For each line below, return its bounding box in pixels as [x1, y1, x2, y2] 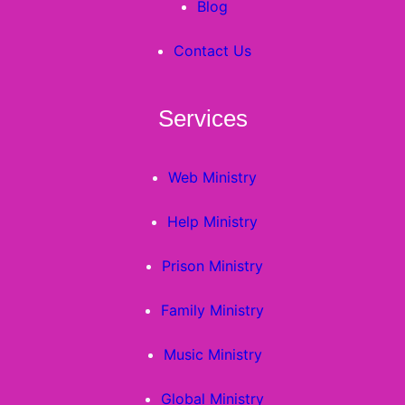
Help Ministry [167, 212, 258, 231]
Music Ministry [163, 344, 262, 363]
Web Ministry [168, 167, 257, 186]
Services [157, 104, 248, 132]
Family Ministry [161, 300, 264, 319]
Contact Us [174, 42, 251, 61]
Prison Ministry [162, 256, 263, 275]
